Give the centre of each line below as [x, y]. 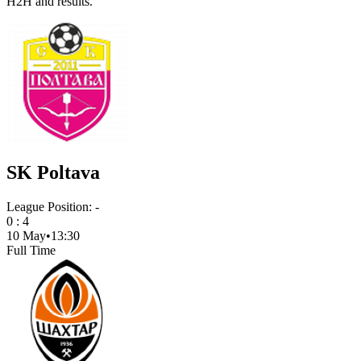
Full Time [31, 250]
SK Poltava [53, 172]
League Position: [51, 206]
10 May [26, 235]
